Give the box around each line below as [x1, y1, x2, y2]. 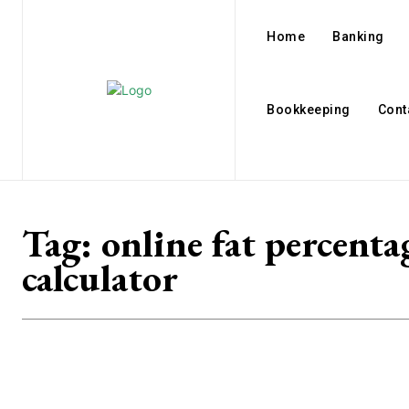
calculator [22, 253, 178, 303]
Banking [332, 29, 384, 44]
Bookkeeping [267, 102, 351, 117]
